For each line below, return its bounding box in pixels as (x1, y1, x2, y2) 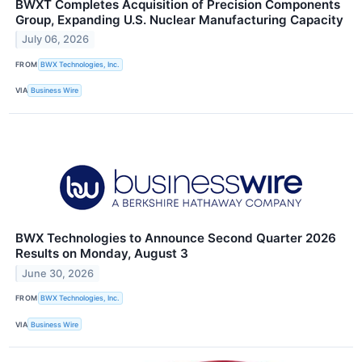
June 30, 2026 (22, 267, 95, 280)
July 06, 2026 (22, 33, 90, 46)
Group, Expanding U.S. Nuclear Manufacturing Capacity (15, 11, 343, 27)
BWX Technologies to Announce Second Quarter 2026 (15, 229, 336, 246)
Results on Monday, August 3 (15, 245, 188, 261)
